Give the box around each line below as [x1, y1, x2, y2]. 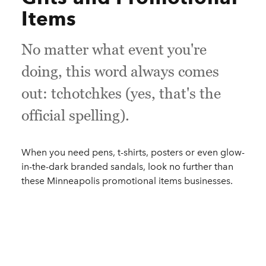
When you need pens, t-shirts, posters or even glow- [21, 146, 245, 158]
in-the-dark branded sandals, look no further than [21, 160, 233, 172]
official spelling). [21, 106, 129, 123]
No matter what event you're [21, 40, 207, 58]
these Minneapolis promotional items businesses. [21, 175, 233, 186]
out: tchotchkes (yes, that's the [21, 84, 221, 102]
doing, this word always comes [21, 62, 219, 80]
